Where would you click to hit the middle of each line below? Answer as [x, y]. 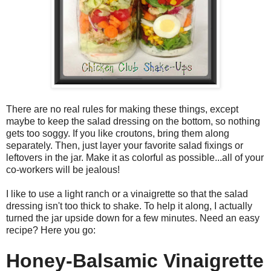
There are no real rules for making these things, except [122, 109]
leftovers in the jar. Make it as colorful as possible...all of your [135, 158]
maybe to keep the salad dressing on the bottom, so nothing [133, 122]
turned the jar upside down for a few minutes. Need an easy [133, 218]
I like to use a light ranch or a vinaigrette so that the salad [127, 194]
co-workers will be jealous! [64, 170]
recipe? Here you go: [51, 230]
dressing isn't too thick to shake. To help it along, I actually [129, 206]
